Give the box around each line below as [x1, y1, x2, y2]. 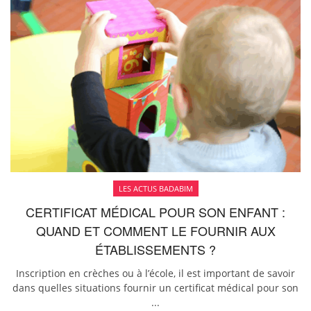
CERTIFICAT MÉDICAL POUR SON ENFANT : [26, 202, 285, 221]
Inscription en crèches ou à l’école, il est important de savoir [16, 266, 295, 280]
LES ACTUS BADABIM [118, 183, 193, 194]
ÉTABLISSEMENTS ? [95, 239, 216, 258]
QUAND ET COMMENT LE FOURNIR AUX [35, 221, 276, 239]
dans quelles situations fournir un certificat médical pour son [12, 280, 299, 294]
